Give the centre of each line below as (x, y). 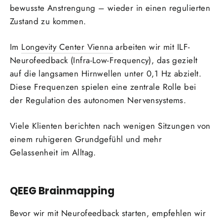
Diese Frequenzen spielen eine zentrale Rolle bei (103, 87)
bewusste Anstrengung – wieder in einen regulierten (110, 8)
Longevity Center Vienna (67, 47)
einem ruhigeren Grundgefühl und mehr (86, 139)
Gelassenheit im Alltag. (53, 153)
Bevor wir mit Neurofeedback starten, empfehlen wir (108, 213)
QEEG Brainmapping (62, 190)
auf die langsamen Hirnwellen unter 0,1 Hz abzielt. (106, 74)
